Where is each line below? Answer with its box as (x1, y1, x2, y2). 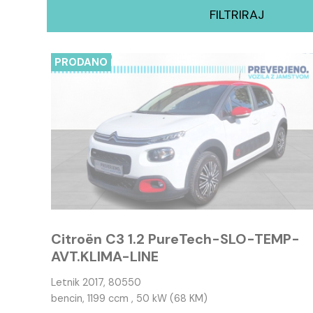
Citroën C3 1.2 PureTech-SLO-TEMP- (51, 230, 300, 248)
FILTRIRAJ (210, 6, 265, 23)
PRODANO (54, 55, 108, 69)
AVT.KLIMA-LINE (51, 247, 159, 265)
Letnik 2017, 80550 (51, 276, 142, 289)
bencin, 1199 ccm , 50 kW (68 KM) (51, 292, 208, 305)
